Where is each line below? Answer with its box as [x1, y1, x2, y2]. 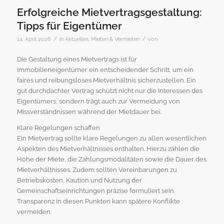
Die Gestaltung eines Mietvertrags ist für [16, 55, 137, 63]
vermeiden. [16, 208, 51, 216]
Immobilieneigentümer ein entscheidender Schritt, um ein [16, 66, 193, 74]
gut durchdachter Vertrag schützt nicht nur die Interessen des [16, 87, 202, 95]
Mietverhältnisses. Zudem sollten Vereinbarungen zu [16, 166, 177, 174]
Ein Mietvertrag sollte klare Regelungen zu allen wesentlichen [16, 134, 206, 142]
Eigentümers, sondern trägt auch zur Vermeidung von [16, 97, 180, 105]
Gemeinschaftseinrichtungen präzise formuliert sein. [16, 187, 175, 195]
